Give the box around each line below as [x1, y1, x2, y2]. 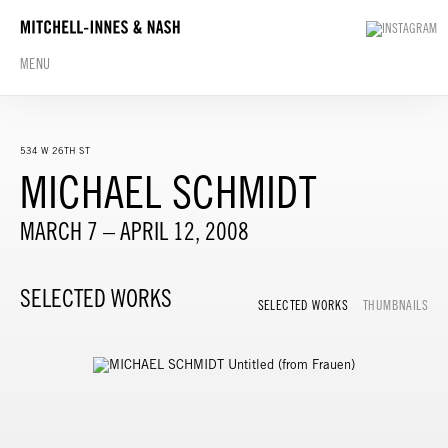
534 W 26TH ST [20, 145, 90, 156]
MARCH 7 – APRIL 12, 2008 [20, 217, 249, 245]
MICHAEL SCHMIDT [20, 165, 317, 218]
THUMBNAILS [363, 298, 428, 313]
